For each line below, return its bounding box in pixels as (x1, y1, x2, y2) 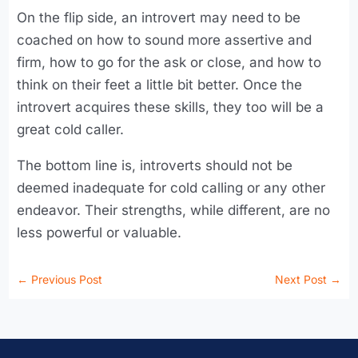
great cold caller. (17, 121, 125, 138)
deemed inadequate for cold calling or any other (17, 180, 326, 197)
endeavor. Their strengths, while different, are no (17, 202, 331, 219)
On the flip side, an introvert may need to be (17, 10, 301, 26)
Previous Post (31, 272, 103, 287)
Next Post (274, 272, 330, 287)
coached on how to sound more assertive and (17, 32, 312, 49)
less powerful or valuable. (17, 225, 182, 241)
